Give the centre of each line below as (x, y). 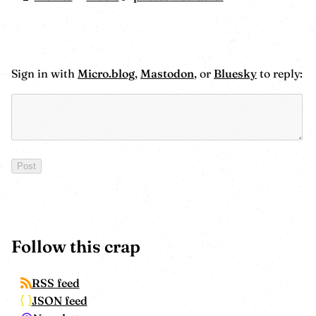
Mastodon (167, 74)
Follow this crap (76, 246)
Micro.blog (106, 74)
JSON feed (59, 300)
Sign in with (44, 74)
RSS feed (55, 282)
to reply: (280, 74)
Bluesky (235, 74)
